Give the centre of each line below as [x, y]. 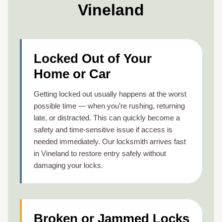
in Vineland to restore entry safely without [100, 153]
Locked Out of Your [93, 58]
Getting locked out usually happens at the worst [110, 94]
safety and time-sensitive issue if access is [103, 129]
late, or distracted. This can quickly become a [107, 117]
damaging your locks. [68, 165]
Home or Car [72, 74]
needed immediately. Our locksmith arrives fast [110, 141]
